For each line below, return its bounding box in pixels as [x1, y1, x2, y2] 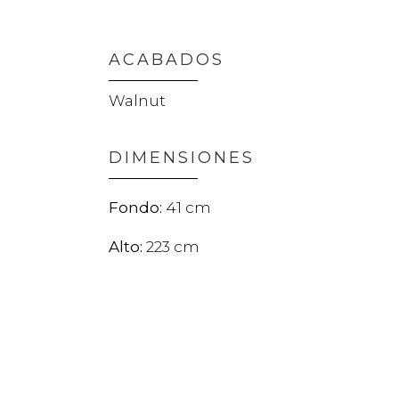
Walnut [109, 91, 166, 110]
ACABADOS [109, 49, 224, 69]
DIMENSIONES [109, 147, 255, 167]
